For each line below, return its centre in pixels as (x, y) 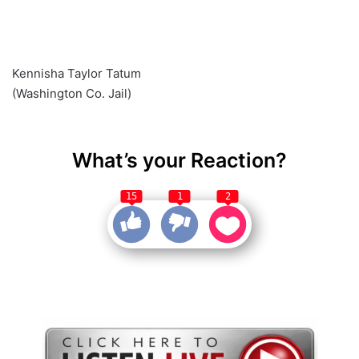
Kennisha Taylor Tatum (77, 73)
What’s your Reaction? (179, 160)
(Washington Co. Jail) (72, 93)
